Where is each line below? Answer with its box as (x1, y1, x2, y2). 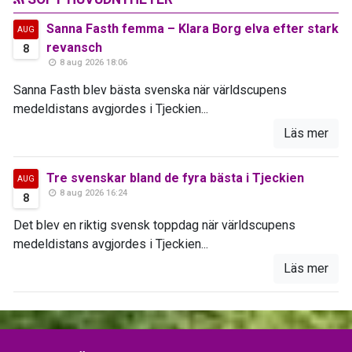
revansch (46, 39, 102, 55)
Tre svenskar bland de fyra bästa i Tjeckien (46, 170, 304, 185)
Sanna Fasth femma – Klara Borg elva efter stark (46, 20, 339, 36)
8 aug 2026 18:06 (57, 57, 128, 68)
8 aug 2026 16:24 (57, 187, 128, 198)
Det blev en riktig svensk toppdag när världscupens (13, 217, 295, 233)
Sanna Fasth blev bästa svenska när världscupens (13, 82, 287, 97)
